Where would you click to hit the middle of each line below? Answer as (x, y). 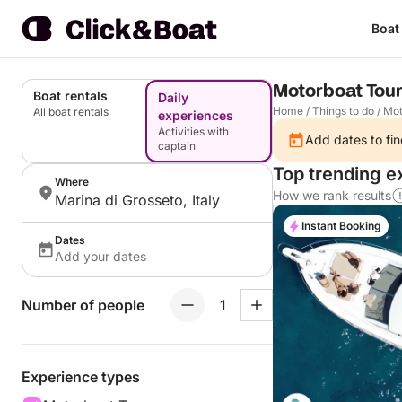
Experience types (81, 377)
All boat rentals (71, 112)
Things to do (343, 111)
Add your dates (100, 256)
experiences (196, 115)
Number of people (83, 305)
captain (177, 146)
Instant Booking (341, 226)
